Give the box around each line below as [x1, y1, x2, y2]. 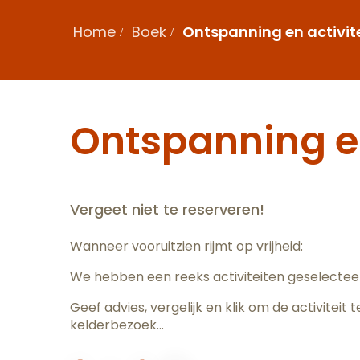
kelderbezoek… [70, 316, 164, 334]
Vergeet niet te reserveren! [70, 199, 264, 219]
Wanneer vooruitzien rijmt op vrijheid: [70, 237, 303, 256]
